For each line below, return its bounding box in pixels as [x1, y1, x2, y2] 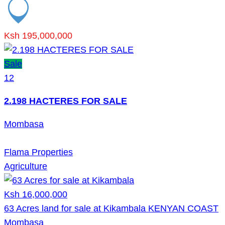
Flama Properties [4, 147, 73, 157]
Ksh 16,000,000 [4, 189, 67, 199]
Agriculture [4, 161, 47, 171]
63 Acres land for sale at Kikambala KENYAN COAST [4, 203, 218, 213]
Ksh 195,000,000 [4, 30, 72, 41]
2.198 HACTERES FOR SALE [4, 95, 127, 106]
